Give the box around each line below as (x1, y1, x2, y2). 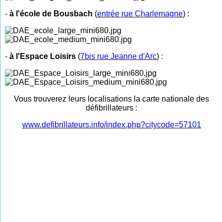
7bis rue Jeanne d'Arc (80, 52, 157, 60)
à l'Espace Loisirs (9, 52, 78, 60)
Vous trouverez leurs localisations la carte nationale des (14, 95, 209, 103)
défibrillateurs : (86, 104, 137, 112)
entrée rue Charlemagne (97, 9, 183, 18)
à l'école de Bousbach (9, 9, 93, 18)
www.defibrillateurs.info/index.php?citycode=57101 (22, 120, 201, 129)
